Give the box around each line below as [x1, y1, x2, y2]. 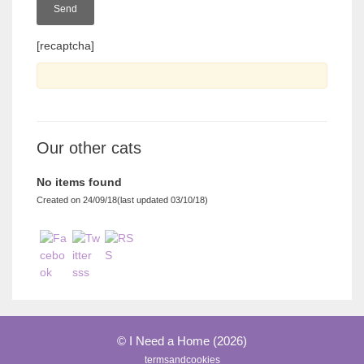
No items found [37, 175, 122, 189]
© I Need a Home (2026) [117, 334, 247, 349]
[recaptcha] [37, 39, 94, 53]
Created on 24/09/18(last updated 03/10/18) [37, 195, 208, 206]
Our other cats [37, 139, 141, 158]
